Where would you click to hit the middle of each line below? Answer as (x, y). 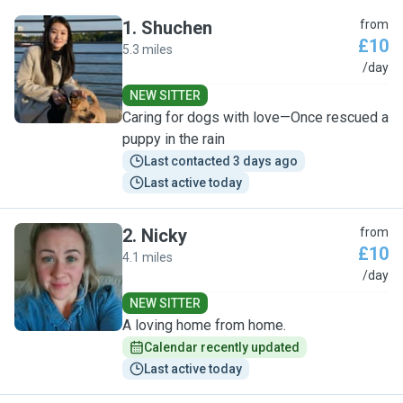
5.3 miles (148, 49)
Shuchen (177, 28)
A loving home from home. (204, 325)
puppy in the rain (174, 139)
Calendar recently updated (222, 347)
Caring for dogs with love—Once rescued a (255, 117)
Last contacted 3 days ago (221, 161)
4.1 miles (148, 257)
